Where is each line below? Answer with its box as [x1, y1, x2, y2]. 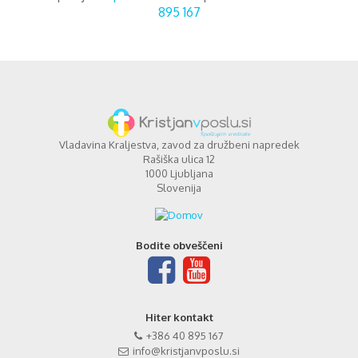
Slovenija [157, 181, 201, 194]
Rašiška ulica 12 [143, 152, 215, 165]
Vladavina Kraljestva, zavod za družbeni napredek [58, 137, 300, 151]
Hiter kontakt [145, 311, 213, 324]
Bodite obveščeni [135, 239, 223, 253]
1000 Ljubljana [145, 166, 213, 180]
